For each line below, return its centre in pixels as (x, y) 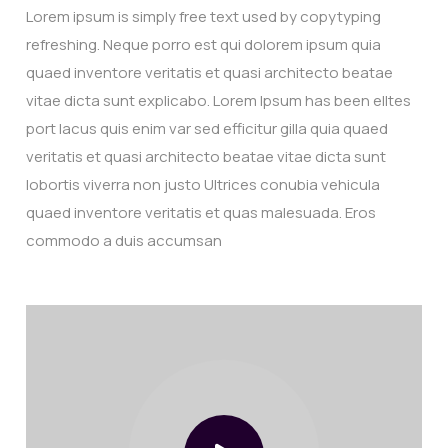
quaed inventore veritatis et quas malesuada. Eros (201, 212)
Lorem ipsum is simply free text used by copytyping (204, 16)
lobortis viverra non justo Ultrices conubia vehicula (203, 184)
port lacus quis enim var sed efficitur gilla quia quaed (207, 128)
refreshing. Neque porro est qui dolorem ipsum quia (204, 44)
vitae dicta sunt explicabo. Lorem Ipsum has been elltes (219, 100)
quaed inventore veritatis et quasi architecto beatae (210, 72)
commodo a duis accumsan (124, 240)
